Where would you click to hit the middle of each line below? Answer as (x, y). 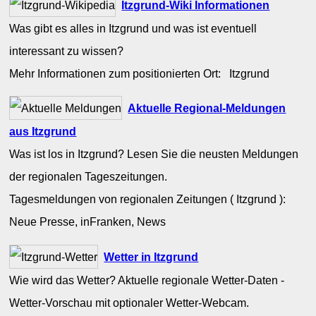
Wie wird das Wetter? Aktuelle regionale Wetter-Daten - (147, 280)
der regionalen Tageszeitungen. (89, 177)
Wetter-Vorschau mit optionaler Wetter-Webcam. (129, 302)
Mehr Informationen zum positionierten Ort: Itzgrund (142, 74)
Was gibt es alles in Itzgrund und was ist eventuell (133, 29)
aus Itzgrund (43, 132)
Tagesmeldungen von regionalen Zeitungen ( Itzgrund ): (151, 199)
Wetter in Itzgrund (151, 256)
